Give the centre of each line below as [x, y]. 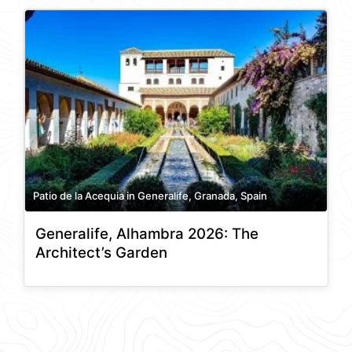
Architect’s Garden [101, 253]
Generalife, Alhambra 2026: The [147, 234]
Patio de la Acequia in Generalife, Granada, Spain [150, 195]
